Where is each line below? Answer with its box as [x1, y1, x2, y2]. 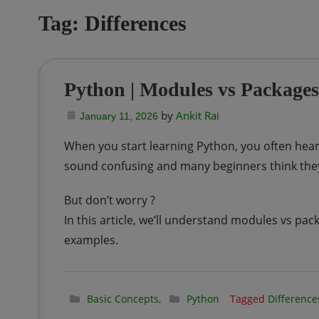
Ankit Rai [175, 108, 219, 122]
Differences [84, 11, 187, 35]
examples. [63, 232, 118, 248]
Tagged [229, 292, 268, 305]
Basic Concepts [86, 292, 159, 305]
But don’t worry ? [63, 192, 155, 208]
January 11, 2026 [79, 110, 158, 122]
